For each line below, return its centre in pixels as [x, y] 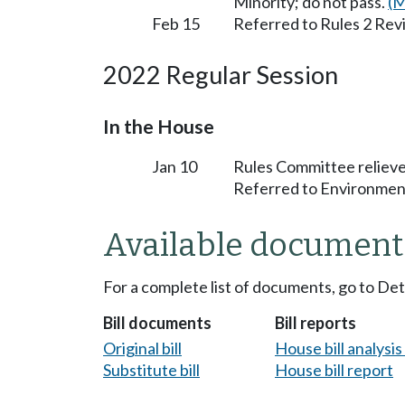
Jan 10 [174, 166]
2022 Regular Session [221, 74]
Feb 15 [176, 23]
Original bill [142, 348]
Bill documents [157, 323]
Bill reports [316, 323]
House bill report [334, 369]
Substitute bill [151, 369]
